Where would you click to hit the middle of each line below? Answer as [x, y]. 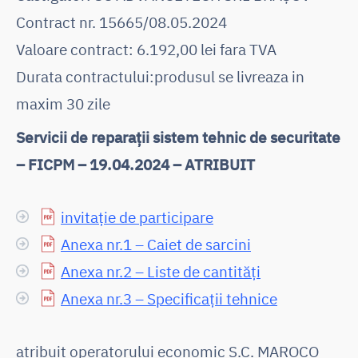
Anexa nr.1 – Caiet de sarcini [156, 244]
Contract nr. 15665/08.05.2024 [121, 22]
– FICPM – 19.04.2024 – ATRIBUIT [135, 164]
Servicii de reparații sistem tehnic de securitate [178, 137]
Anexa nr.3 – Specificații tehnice [169, 298]
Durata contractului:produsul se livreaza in [160, 76]
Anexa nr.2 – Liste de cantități [161, 271]
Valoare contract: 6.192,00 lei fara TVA [146, 49]
